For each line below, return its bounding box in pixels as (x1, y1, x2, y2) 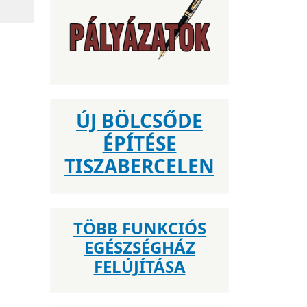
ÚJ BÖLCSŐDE (76, 108, 203, 134)
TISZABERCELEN (64, 153, 214, 179)
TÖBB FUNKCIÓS (73, 217, 206, 239)
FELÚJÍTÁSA (93, 255, 186, 278)
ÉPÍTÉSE (102, 130, 177, 156)
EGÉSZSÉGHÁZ (84, 236, 195, 258)
